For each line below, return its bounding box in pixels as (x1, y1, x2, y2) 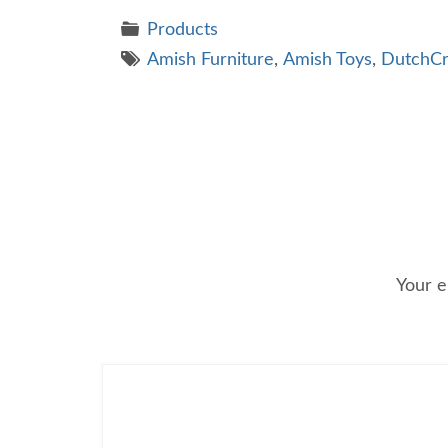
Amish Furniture (147, 50, 275, 69)
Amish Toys (283, 50, 373, 69)
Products (147, 20, 219, 39)
